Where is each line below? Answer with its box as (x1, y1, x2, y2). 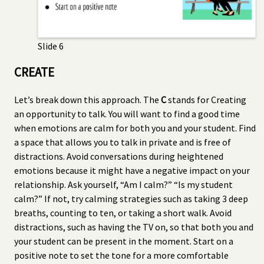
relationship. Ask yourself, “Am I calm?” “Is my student (14, 178, 233, 190)
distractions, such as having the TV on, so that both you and (14, 220, 253, 233)
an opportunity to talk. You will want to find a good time (14, 107, 240, 120)
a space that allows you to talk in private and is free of (14, 136, 231, 148)
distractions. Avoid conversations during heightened (14, 150, 223, 162)
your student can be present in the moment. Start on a (14, 235, 233, 247)
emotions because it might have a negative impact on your (14, 164, 250, 176)
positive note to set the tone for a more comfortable (14, 249, 229, 261)
